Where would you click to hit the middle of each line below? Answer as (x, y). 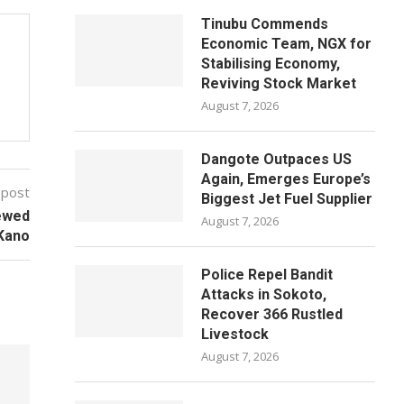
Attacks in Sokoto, (264, 294)
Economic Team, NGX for (287, 44)
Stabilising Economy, (271, 64)
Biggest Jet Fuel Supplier (287, 199)
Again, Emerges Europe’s (286, 179)
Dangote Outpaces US (277, 159)
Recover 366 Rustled (272, 314)
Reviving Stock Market (279, 83)
